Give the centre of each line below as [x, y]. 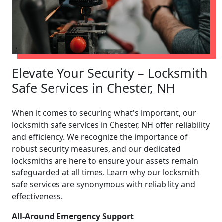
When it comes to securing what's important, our [104, 113]
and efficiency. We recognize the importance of [100, 137]
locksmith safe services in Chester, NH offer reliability [111, 125]
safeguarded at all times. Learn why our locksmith [106, 172]
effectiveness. [37, 196]
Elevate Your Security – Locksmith [110, 73]
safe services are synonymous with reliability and [104, 184]
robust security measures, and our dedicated [96, 148]
